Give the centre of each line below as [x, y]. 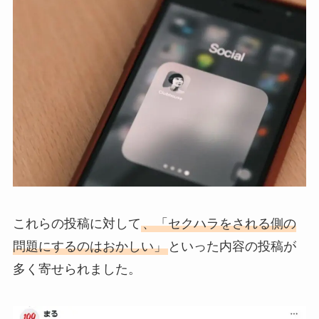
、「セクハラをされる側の [219, 224]
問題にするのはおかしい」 [89, 247]
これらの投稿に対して [77, 224]
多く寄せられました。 [77, 270]
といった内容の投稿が [232, 247]
